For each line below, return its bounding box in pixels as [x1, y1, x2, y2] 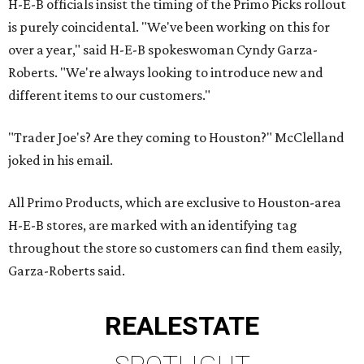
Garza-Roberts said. [8, 262, 125, 279]
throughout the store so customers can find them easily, [8, 240, 342, 256]
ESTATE [167, 310, 259, 341]
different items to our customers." [8, 87, 210, 103]
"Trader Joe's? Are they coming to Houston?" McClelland [8, 129, 344, 145]
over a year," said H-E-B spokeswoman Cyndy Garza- [8, 41, 318, 58]
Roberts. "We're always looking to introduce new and [8, 64, 323, 80]
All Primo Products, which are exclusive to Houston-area [8, 194, 341, 210]
